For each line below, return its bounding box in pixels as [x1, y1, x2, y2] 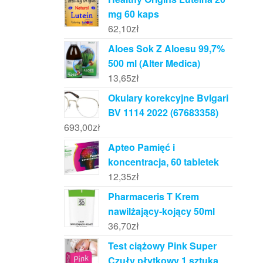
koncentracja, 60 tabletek [107, 155, 219, 169]
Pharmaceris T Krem [107, 190, 199, 204]
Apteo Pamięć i [107, 140, 175, 154]
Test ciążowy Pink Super [107, 239, 217, 253]
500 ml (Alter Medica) [107, 56, 200, 70]
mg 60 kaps [107, 7, 159, 21]
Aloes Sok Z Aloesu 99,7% [107, 42, 225, 56]
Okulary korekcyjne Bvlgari [107, 91, 228, 105]
